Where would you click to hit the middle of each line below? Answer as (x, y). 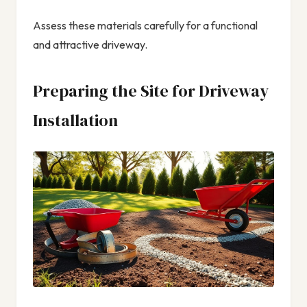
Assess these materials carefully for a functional (145, 26)
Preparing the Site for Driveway (151, 91)
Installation (75, 121)
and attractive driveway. (90, 45)
